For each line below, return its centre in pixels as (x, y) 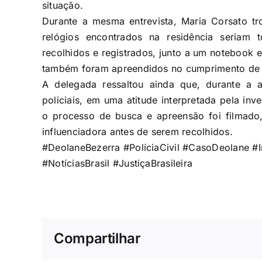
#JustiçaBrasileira (153, 163)
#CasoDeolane (216, 147)
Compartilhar (97, 238)
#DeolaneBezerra (81, 147)
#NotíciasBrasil (76, 163)
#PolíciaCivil (151, 147)
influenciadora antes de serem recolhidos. (137, 131)
